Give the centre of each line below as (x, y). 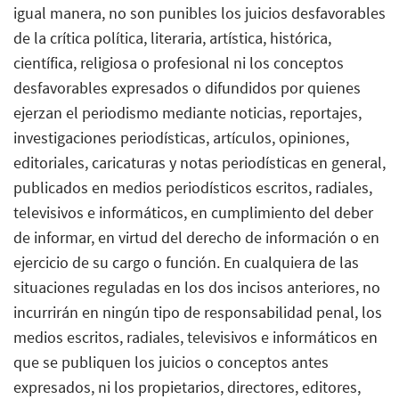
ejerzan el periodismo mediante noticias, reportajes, (187, 112)
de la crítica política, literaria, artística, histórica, (172, 37)
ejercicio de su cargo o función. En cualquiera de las (186, 262)
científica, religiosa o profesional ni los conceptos (179, 62)
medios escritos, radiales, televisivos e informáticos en (195, 337)
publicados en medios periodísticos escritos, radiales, (193, 187)
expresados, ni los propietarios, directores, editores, (187, 387)
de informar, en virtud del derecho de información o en (196, 237)
